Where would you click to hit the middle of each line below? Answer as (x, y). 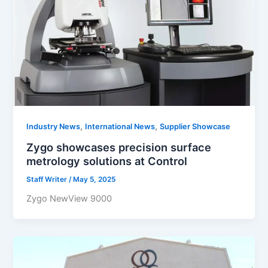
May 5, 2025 (95, 179)
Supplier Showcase (195, 126)
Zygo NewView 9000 (69, 199)
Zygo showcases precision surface (119, 147)
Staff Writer (48, 179)
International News (120, 126)
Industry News (54, 126)
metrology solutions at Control (107, 161)
